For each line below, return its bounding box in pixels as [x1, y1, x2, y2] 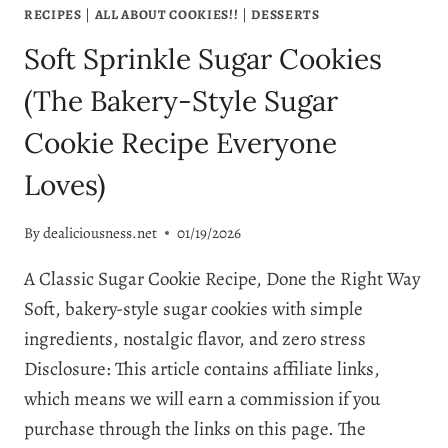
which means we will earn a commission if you [24, 386, 380, 413]
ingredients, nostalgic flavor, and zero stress [24, 326, 366, 353]
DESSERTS [251, 4, 320, 24]
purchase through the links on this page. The [24, 416, 366, 443]
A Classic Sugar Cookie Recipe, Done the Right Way [24, 266, 420, 293]
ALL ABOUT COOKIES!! [94, 4, 239, 24]
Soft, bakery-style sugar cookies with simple [24, 296, 363, 323]
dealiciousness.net [43, 223, 158, 244]
